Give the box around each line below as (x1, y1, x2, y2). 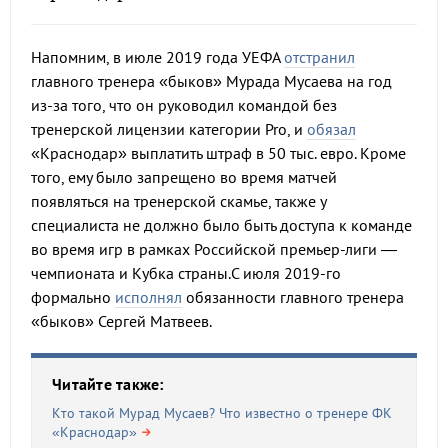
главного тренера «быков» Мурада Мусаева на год (31, 71, 392, 91)
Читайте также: (52, 374, 164, 394)
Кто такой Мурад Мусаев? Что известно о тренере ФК (52, 404, 392, 422)
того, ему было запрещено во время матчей (31, 167, 337, 187)
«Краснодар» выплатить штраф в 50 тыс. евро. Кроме (31, 143, 406, 163)
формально (31, 287, 115, 307)
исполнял (115, 287, 182, 307)
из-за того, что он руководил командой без (31, 95, 337, 115)
